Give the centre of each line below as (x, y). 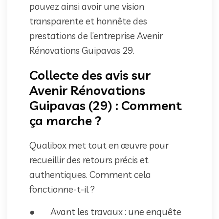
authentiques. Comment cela (90, 174)
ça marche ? (66, 120)
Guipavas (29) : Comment (106, 105)
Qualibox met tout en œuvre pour (99, 145)
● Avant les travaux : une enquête (105, 211)
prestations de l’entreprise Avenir (96, 35)
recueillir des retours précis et (89, 160)
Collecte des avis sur (90, 75)
